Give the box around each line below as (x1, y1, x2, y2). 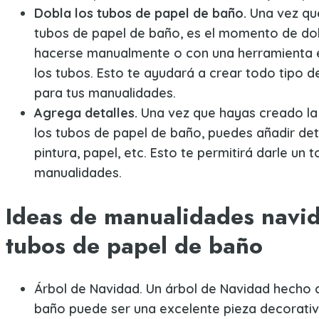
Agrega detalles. (34, 105, 137, 122)
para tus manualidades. (34, 85, 176, 102)
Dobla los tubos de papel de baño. (34, 5, 246, 22)
